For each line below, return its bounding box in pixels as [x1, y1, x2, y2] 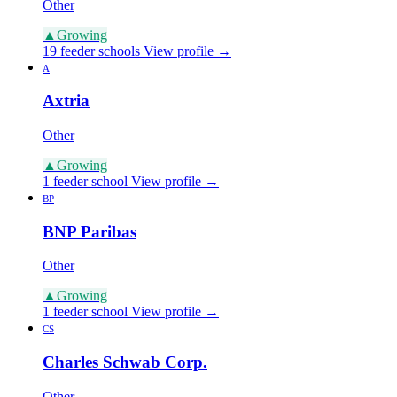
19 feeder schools [43, 43, 140, 58]
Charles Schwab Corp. [43, 353, 207, 372]
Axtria [43, 91, 90, 111]
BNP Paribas [43, 222, 136, 241]
